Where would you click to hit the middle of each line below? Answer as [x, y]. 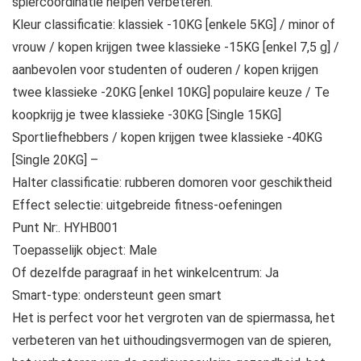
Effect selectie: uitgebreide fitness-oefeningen [147, 205]
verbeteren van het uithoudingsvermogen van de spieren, [172, 341]
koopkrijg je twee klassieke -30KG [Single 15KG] [147, 115]
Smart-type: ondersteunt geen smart [117, 296]
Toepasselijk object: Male [85, 251]
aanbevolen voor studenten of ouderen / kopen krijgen [165, 70]
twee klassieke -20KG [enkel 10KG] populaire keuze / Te [171, 93]
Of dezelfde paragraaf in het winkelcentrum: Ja [145, 273]
